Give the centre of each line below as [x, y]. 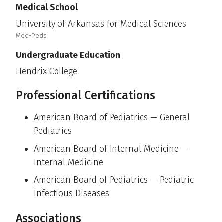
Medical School [47, 7]
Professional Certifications [85, 95]
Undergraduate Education [68, 55]
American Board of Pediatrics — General [112, 118]
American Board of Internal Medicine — [111, 149]
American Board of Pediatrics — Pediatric [114, 180]
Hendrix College [47, 72]
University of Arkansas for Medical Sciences [101, 24]
